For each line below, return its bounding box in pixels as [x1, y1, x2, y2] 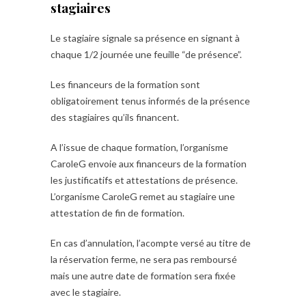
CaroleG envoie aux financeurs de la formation [51, 158, 247, 169]
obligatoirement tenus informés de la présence [51, 95, 250, 107]
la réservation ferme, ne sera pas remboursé [51, 253, 237, 265]
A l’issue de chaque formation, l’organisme [51, 141, 228, 153]
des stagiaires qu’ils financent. [51, 111, 179, 123]
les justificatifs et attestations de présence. [51, 174, 238, 186]
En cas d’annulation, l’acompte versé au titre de [51, 237, 251, 249]
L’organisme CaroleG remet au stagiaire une [51, 191, 235, 202]
